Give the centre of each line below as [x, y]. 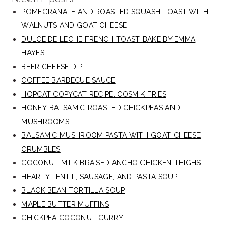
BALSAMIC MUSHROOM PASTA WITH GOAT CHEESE [111, 135]
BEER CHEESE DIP [52, 67]
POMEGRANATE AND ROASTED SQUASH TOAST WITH [115, 12]
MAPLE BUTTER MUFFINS [65, 204]
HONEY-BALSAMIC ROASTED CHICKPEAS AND [101, 108]
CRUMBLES [41, 149]
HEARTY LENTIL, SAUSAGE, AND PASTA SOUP [99, 177]
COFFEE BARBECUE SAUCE [68, 80]
